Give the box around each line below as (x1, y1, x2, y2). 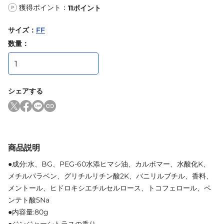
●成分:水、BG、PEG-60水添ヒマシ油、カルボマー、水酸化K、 (8, 159, 210, 169)
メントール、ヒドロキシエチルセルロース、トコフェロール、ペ (8, 183, 211, 193)
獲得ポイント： (19, 2, 68, 12)
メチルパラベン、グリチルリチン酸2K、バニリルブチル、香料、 (8, 171, 213, 181)
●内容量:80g (8, 207, 48, 217)
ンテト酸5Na (8, 195, 49, 205)
